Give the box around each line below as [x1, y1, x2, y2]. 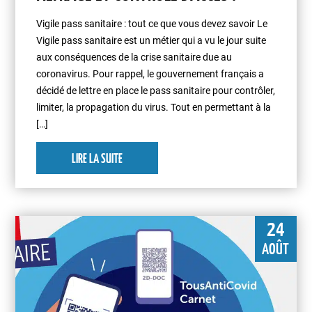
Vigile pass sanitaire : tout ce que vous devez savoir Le [36, 18, 268, 30]
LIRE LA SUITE [72, 153, 123, 166]
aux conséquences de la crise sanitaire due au [36, 52, 233, 63]
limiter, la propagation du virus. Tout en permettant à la [36, 102, 272, 114]
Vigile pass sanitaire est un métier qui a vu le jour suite [36, 35, 267, 47]
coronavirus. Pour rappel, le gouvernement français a [36, 68, 265, 80]
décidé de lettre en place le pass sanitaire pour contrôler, [36, 85, 276, 97]
